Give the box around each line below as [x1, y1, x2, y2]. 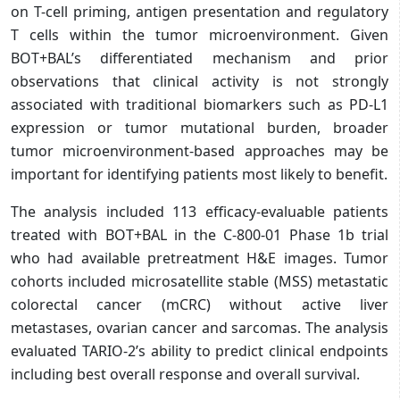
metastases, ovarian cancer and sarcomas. [11, 317, 302, 337]
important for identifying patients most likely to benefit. [11, 163, 387, 184]
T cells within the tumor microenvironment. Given [11, 24, 388, 45]
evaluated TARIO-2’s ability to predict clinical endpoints [11, 340, 388, 361]
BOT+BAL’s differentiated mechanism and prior [11, 47, 388, 68]
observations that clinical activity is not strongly [11, 71, 388, 91]
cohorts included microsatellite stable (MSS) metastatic [11, 271, 388, 291]
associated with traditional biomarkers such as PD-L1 [11, 94, 388, 114]
